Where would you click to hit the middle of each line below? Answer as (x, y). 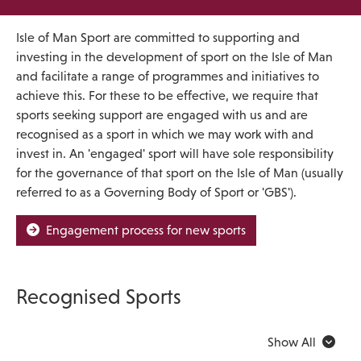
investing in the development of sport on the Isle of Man (174, 57)
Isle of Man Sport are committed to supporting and (158, 37)
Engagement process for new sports (143, 230)
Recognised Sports (99, 297)
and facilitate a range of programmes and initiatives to (168, 76)
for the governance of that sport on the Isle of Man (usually (180, 173)
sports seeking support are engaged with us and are (162, 115)
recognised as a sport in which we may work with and (165, 134)
